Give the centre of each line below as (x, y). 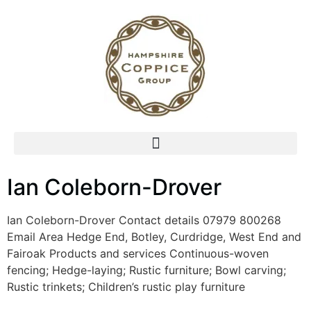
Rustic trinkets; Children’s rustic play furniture (126, 287)
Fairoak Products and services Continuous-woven (138, 253)
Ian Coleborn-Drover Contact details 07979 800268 (144, 220)
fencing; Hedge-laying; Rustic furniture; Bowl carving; (146, 270)
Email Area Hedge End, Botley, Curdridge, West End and (154, 237)
